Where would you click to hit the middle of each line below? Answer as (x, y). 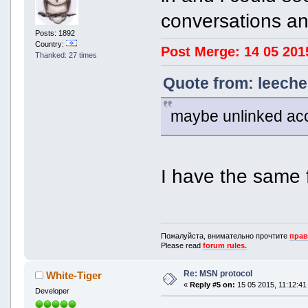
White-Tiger (74, 276)
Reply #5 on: (212, 285)
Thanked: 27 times (66, 55)
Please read (182, 246)
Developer (52, 291)
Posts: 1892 (55, 33)
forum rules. (225, 246)
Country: (50, 44)
